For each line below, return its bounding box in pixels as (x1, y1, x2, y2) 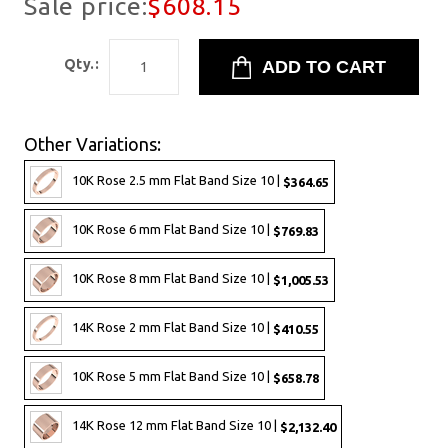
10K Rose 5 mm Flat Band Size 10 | (72, 369, 273, 384)
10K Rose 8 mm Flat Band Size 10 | (72, 271, 273, 286)
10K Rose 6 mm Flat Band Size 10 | (72, 222, 273, 237)
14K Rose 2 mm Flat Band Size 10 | (72, 320, 273, 335)
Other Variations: (24, 134, 161, 155)
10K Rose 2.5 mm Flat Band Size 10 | (72, 173, 283, 188)
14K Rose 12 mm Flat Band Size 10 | (72, 418, 280, 433)
